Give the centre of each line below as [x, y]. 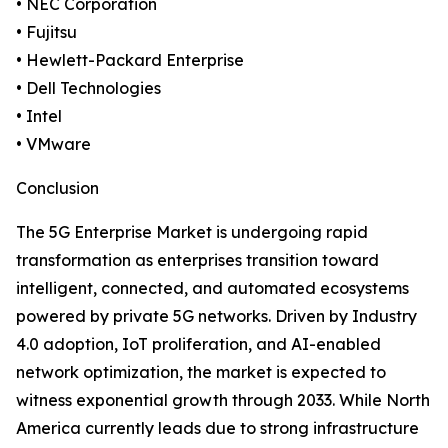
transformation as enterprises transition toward [197, 260]
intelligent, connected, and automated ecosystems [212, 288]
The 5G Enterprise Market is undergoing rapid [192, 232]
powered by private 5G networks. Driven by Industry [216, 316]
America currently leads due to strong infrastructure [217, 428]
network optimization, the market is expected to [201, 372]
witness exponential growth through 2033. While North [223, 400]
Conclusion [57, 188]
